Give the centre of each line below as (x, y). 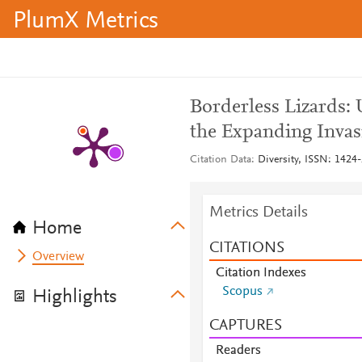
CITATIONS (246, 248)
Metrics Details (258, 213)
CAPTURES (245, 326)
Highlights (75, 297)
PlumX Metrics (86, 22)
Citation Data (220, 160)
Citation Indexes (261, 273)
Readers (238, 351)
